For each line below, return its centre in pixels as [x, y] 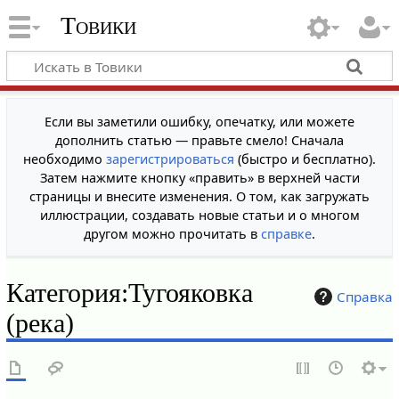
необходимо [65, 159]
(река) [40, 323]
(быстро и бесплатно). [305, 159]
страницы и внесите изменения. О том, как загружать [199, 196]
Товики [98, 26]
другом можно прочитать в [172, 233]
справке [286, 233]
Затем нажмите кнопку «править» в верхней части [199, 177]
